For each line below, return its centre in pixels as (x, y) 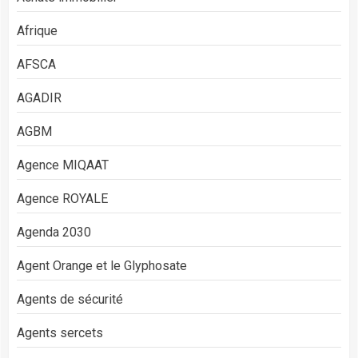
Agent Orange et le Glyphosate (102, 265)
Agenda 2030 (54, 232)
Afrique (37, 30)
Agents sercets (60, 332)
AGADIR (39, 97)
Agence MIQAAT (63, 165)
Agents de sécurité (70, 299)
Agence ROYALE (62, 198)
